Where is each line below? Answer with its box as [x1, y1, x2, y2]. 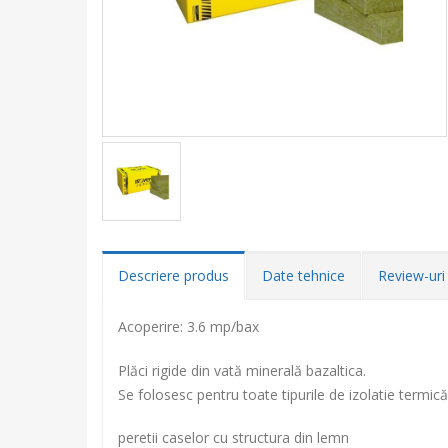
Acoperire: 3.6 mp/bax [118, 317, 259, 336]
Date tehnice [262, 266, 345, 285]
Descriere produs [118, 266, 229, 285]
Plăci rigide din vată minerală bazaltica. [118, 361, 366, 380]
